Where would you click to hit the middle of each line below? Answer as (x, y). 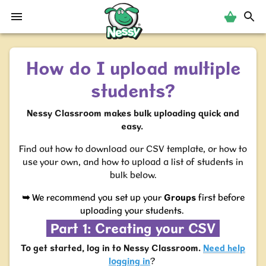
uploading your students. (132, 210)
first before (220, 197)
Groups (180, 197)
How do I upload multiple (133, 68)
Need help (224, 248)
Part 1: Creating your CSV (133, 228)
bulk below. (133, 175)
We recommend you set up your (98, 197)
